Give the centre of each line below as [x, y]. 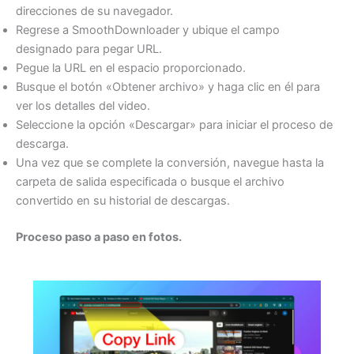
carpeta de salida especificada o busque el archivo [150, 181]
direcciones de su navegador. [94, 11]
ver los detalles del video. [83, 105]
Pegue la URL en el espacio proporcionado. [131, 68]
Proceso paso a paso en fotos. [99, 237]
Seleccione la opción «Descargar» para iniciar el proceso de [174, 124]
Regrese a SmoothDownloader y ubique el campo [148, 30]
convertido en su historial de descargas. [123, 200]
